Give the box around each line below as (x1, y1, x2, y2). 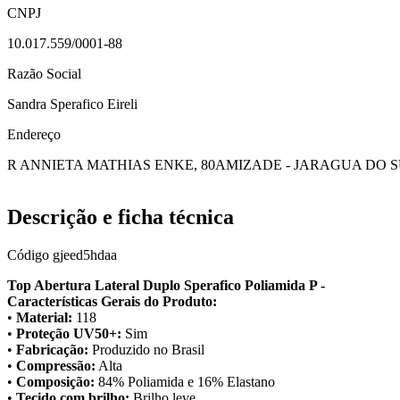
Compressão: (16, 357, 96, 373)
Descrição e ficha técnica (7, 204, 234, 229)
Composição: (16, 373, 95, 389)
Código (7, 246, 53, 262)
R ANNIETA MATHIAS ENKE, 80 (7, 156, 215, 172)
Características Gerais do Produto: (7, 293, 217, 309)
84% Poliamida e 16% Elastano (95, 373, 275, 389)
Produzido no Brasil (88, 341, 204, 357)
